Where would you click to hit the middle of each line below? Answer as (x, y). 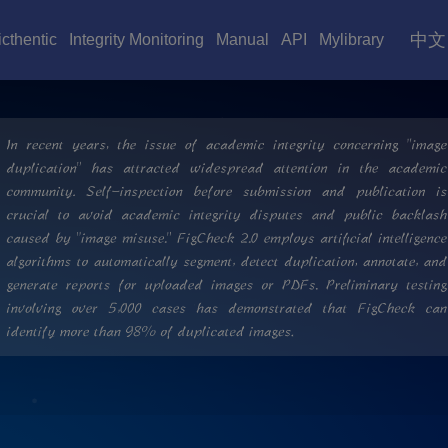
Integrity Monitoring (136, 39)
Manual (242, 39)
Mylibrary (351, 39)
